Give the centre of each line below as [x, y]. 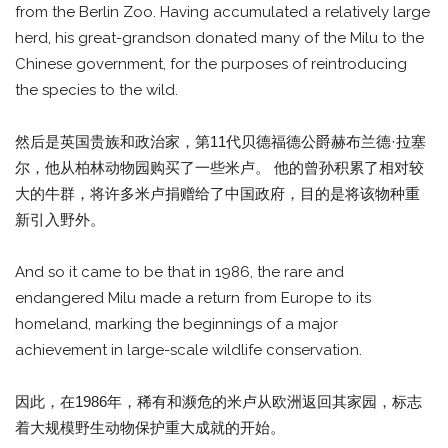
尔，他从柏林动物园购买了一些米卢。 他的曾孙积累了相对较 [219, 167]
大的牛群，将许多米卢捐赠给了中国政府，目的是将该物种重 [217, 193]
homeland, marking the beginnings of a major [176, 323]
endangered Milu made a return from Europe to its [193, 297]
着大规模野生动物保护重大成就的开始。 [150, 427]
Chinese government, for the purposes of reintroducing [211, 63]
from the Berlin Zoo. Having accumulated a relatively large [222, 11]
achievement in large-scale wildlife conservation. [188, 349]
